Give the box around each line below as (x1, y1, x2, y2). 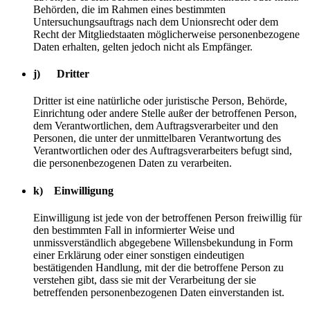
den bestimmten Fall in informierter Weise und (33, 224, 235, 236)
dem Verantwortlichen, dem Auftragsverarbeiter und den (33, 120, 278, 132)
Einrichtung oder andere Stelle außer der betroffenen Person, (33, 107, 297, 120)
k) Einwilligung (33, 184, 113, 197)
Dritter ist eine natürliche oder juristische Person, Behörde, (33, 95, 287, 107)
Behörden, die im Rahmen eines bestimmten (33, 3, 226, 15)
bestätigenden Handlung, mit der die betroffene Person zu (33, 262, 284, 273)
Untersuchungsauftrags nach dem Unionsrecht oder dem (33, 15, 278, 28)
